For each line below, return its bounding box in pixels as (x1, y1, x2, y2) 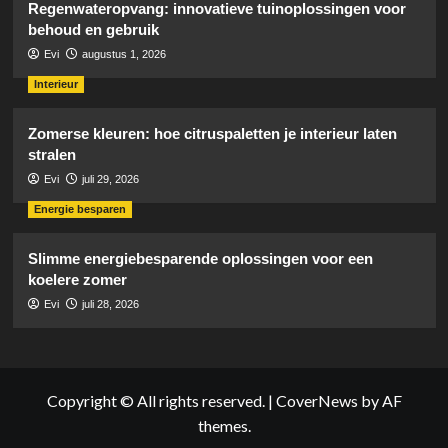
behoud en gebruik (27, 20, 159, 38)
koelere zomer (27, 270, 127, 288)
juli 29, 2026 (81, 172, 139, 185)
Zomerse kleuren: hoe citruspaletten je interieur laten (27, 124, 397, 142)
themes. (197, 415, 251, 435)
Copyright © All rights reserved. (46, 390, 268, 410)
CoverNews (275, 390, 358, 410)
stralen (27, 145, 76, 163)
